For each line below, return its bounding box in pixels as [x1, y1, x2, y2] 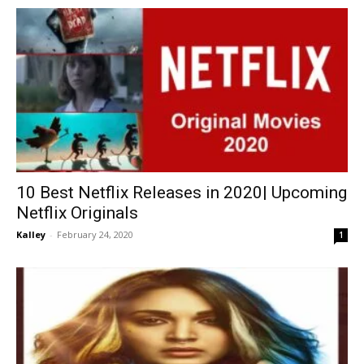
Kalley [16, 227, 45, 240]
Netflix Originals [16, 202, 138, 223]
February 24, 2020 [57, 227, 133, 240]
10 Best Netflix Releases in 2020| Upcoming [16, 182, 347, 202]
